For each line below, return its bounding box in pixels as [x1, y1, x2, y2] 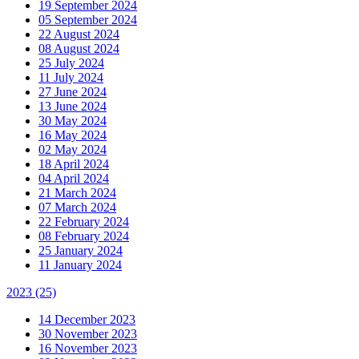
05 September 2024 [38, 12, 137, 26]
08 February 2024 [38, 228, 129, 243]
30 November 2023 [38, 326, 137, 341]
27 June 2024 [38, 84, 107, 99]
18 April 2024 [38, 156, 109, 171]
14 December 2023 [38, 312, 135, 326]
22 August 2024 [38, 26, 119, 41]
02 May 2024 [38, 142, 107, 156]
